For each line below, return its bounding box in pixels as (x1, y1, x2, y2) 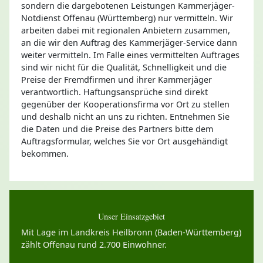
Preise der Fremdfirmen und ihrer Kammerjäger (21, 73, 212, 85)
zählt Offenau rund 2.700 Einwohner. (21, 238, 167, 250)
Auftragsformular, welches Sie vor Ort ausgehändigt (21, 135, 228, 147)
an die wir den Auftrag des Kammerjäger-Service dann (21, 36, 237, 48)
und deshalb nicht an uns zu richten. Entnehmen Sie (21, 110, 230, 122)
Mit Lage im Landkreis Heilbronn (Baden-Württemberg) (21, 226, 241, 238)
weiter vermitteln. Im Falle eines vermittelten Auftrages (21, 49, 240, 60)
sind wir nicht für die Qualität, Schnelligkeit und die (21, 61, 227, 73)
